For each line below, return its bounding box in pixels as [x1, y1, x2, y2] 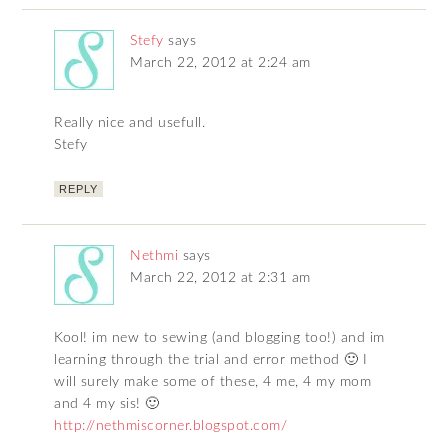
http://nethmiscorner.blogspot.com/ [54, 418, 288, 433]
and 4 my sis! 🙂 [54, 396, 160, 411]
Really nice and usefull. [54, 115, 206, 130]
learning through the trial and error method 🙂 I [54, 352, 368, 367]
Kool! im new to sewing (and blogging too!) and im [54, 330, 385, 345]
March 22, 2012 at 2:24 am [130, 55, 311, 70]
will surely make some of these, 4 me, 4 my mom [54, 374, 372, 389]
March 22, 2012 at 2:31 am [130, 270, 311, 285]
